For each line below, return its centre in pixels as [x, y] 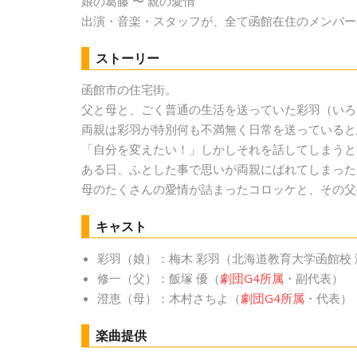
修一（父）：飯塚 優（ [159, 279]
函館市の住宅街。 [129, 90]
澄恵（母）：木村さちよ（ [169, 298]
